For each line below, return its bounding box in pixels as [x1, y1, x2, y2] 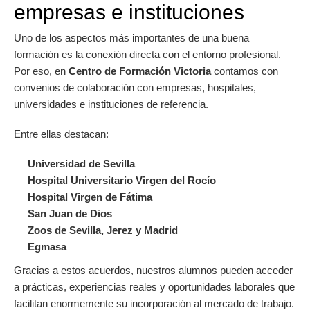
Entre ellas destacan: [14, 127, 109, 140]
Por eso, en [14, 64, 69, 77]
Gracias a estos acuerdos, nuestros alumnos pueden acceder [14, 264, 293, 276]
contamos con [211, 64, 278, 77]
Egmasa [28, 240, 66, 253]
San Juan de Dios [28, 207, 112, 219]
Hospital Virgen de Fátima [28, 190, 152, 203]
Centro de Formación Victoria [69, 64, 211, 77]
